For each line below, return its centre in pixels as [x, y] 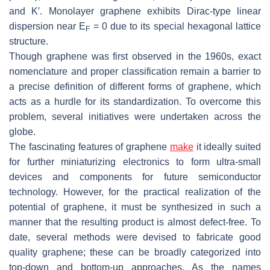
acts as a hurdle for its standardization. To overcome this [135, 101]
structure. [29, 41]
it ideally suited [227, 146]
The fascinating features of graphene [89, 146]
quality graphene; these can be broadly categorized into [135, 252]
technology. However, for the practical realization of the [135, 192]
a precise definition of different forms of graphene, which [135, 86]
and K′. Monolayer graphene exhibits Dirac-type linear [135, 11]
